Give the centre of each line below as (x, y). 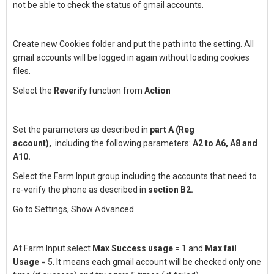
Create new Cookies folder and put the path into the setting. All (133, 44)
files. (22, 71)
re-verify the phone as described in (80, 190)
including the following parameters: (123, 143)
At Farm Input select (53, 248)
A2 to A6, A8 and (225, 143)
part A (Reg (172, 130)
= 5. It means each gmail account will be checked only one (150, 262)
